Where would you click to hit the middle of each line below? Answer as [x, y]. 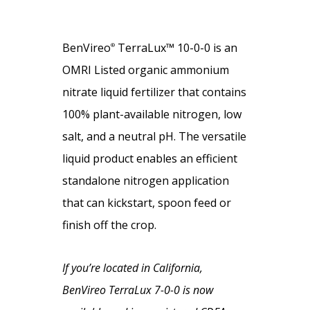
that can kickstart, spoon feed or [146, 202]
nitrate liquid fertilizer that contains [154, 92]
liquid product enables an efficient [149, 158]
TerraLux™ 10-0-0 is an [176, 47]
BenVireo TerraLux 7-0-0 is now [137, 290]
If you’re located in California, [132, 267]
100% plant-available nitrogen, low [152, 114]
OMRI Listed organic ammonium [145, 70]
